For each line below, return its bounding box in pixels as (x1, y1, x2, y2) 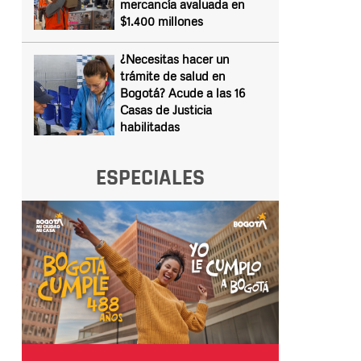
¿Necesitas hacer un (119, 52, 230, 66)
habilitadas (119, 119, 180, 134)
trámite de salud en (119, 68, 226, 83)
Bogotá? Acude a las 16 (119, 85, 245, 100)
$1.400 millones (119, 14, 203, 28)
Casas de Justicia (119, 102, 212, 117)
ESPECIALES (95, 164, 205, 193)
